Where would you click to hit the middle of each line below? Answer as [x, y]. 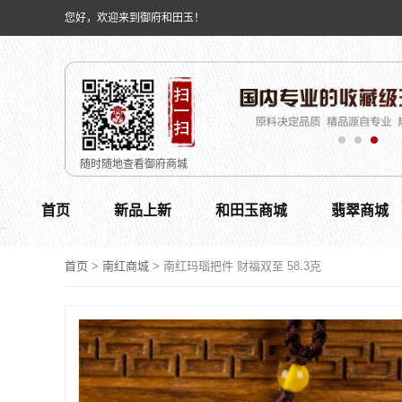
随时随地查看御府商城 [134, 164]
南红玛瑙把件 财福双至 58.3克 [242, 266]
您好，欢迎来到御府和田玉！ [135, 18]
